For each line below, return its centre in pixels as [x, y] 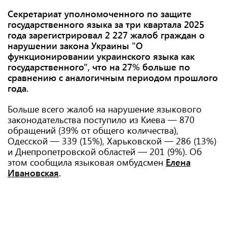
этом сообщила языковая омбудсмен [87, 162]
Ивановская [33, 173]
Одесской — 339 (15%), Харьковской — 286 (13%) [112, 141]
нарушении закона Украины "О [75, 46]
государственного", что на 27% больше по [99, 67]
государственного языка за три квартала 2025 [106, 24]
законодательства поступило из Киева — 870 [101, 120]
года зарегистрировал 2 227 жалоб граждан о [106, 35]
